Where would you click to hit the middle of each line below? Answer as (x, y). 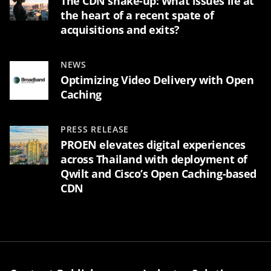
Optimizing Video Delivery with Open (157, 80)
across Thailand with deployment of (154, 159)
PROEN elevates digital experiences (153, 145)
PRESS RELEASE (95, 129)
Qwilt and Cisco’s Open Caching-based (158, 174)
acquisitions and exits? (120, 30)
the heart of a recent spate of (137, 15)
